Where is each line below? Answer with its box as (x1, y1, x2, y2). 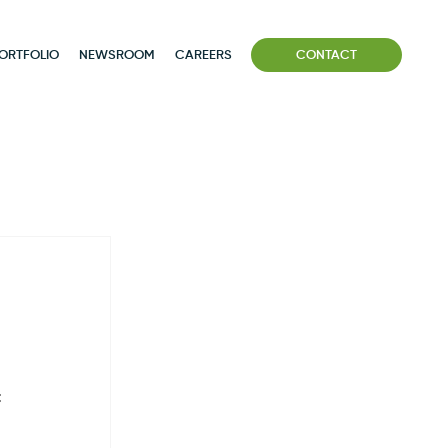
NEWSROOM (79, 48, 156, 62)
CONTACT (295, 48, 357, 62)
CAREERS (175, 48, 233, 62)
